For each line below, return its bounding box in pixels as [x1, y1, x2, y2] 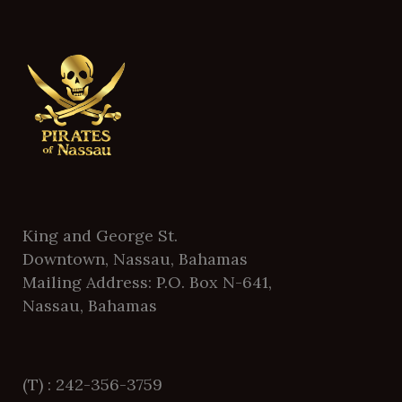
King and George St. [22, 224, 178, 246]
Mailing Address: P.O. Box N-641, [22, 271, 272, 293]
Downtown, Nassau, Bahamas [22, 248, 248, 269]
